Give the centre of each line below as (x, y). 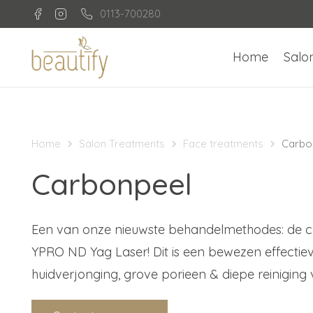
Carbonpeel (112, 184)
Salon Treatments (122, 143)
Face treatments (223, 143)
